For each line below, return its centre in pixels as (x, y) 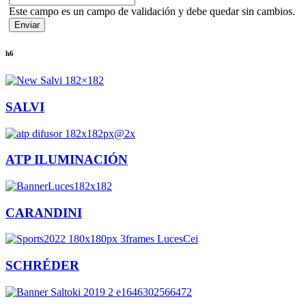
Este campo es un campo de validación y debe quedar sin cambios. (152, 12)
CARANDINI (44, 212)
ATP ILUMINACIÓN (67, 160)
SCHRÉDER (42, 266)
